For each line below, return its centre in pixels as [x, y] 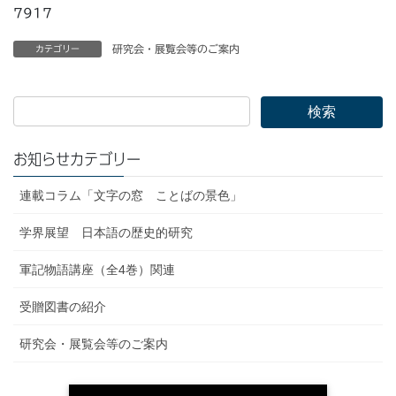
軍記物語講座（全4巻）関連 [97, 270]
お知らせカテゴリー [77, 160]
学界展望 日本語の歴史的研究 [106, 233]
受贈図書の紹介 [63, 307]
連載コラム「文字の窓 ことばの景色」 [131, 196]
